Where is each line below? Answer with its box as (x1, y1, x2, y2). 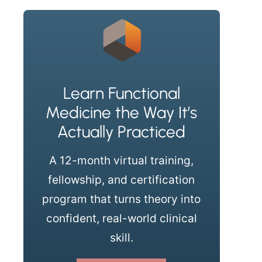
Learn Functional (63, 82, 180, 103)
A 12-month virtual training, (49, 153, 194, 167)
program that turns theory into (42, 192, 201, 206)
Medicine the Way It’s (46, 102, 198, 122)
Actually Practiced (57, 121, 186, 142)
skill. (109, 230, 133, 244)
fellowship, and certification (48, 173, 195, 187)
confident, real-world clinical (46, 211, 197, 225)
